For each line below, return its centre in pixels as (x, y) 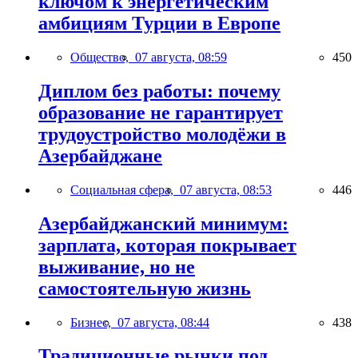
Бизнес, (94, 322)
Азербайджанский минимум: (163, 223)
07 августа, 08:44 (163, 322)
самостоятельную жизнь (145, 288)
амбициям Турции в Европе (159, 23)
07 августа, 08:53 (226, 189)
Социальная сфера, (125, 189)
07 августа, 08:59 (181, 57)
